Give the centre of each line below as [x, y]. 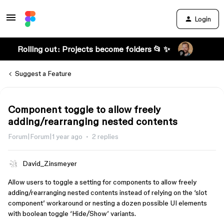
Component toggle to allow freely [84, 109]
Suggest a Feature [43, 73]
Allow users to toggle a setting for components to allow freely [102, 182]
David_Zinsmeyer [50, 163]
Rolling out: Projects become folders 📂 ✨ [93, 49]
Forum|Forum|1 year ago [45, 136]
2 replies [105, 136]
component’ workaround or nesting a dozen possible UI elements [107, 203]
